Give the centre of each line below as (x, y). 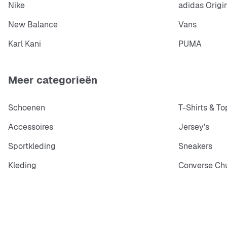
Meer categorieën (53, 80)
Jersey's (194, 127)
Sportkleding (32, 146)
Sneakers (195, 146)
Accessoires (31, 127)
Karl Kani (25, 44)
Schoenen (27, 108)
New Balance (33, 24)
